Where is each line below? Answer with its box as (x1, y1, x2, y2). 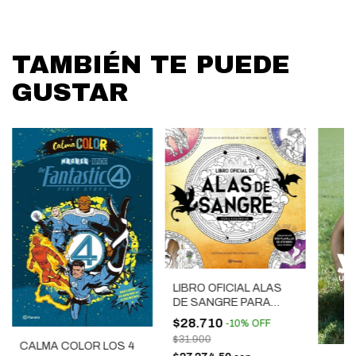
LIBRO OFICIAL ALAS (172, 282, 282, 295)
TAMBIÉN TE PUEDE (12, 51, 290, 79)
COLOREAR (172, 311, 236, 323)
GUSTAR (12, 79, 129, 107)
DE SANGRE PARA (172, 296, 271, 309)
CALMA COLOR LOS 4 (19, 340, 135, 353)
